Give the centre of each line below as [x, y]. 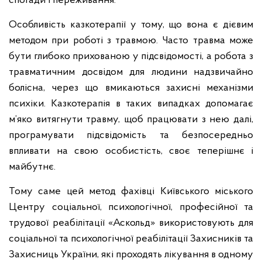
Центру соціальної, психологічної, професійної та [131, 207]
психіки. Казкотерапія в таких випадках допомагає [131, 104]
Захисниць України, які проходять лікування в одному [131, 255]
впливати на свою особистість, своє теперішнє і [131, 151]
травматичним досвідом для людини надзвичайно [131, 72]
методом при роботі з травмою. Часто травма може [131, 41]
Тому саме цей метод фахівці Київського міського [131, 192]
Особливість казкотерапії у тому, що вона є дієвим [131, 25]
